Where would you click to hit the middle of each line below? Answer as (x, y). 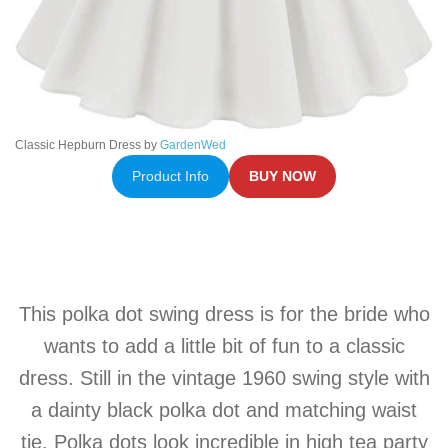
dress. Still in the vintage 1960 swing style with (224, 377)
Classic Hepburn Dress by (87, 144)
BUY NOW (283, 176)
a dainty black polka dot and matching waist (224, 409)
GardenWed (193, 144)
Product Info (170, 176)
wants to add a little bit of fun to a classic (224, 345)
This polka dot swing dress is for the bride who (224, 313)
